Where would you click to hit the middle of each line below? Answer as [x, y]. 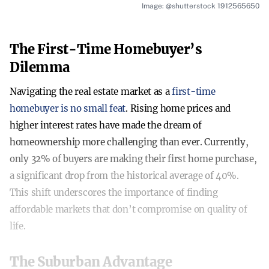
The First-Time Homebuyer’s [106, 49]
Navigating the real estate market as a [91, 92]
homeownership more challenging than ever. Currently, [129, 142]
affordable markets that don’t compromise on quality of [128, 209]
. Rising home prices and [178, 108]
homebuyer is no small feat [68, 108]
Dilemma [40, 67]
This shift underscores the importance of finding [114, 192]
